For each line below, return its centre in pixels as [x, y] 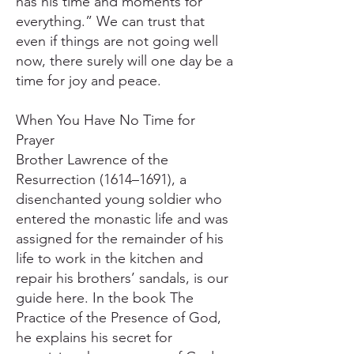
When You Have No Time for [105, 120]
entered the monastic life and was [122, 219]
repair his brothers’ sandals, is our [122, 278]
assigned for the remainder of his [120, 239]
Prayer [35, 140]
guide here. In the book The [105, 298]
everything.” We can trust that [110, 21]
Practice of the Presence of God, [119, 318]
